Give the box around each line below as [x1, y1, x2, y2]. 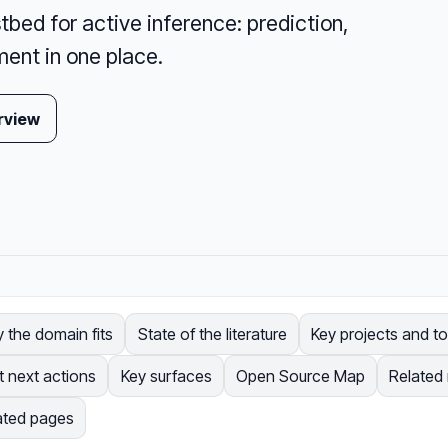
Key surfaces [120, 366, 212, 387]
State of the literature [137, 324, 287, 345]
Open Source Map [235, 366, 365, 387]
